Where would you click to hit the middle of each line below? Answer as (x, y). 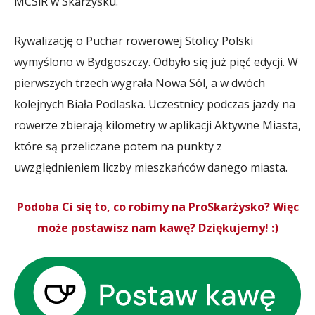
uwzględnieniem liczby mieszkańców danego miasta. (151, 167)
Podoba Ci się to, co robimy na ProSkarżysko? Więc (157, 206)
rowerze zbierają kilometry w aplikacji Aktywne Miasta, (157, 125)
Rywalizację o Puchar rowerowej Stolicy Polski (134, 40)
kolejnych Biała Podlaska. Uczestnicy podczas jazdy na (155, 104)
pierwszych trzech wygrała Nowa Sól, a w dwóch (140, 83)
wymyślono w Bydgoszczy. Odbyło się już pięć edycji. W (156, 62)
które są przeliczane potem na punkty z (118, 146)
